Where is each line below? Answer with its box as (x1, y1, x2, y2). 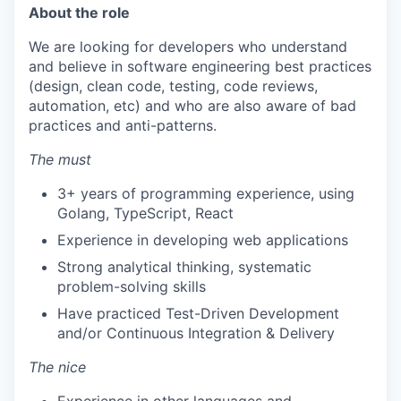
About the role (29, 3, 130, 21)
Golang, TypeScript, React (57, 203, 234, 222)
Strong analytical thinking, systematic (57, 257, 311, 276)
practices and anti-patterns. (29, 115, 217, 134)
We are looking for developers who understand (29, 37, 347, 55)
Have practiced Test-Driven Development (57, 303, 339, 322)
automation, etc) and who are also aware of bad (29, 96, 356, 115)
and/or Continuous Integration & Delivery (57, 323, 335, 342)
